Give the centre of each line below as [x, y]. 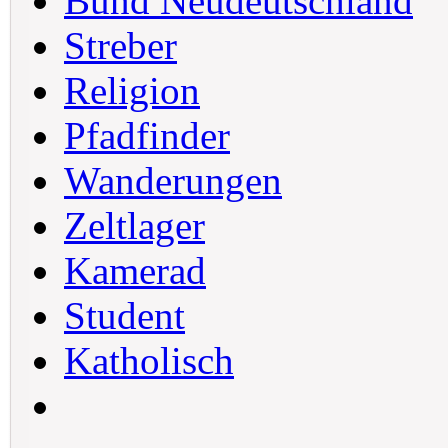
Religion [132, 90]
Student [124, 315]
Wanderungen [173, 180]
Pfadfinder [147, 135]
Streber [120, 45]
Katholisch [149, 360]
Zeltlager [134, 225]
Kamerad [135, 270]
